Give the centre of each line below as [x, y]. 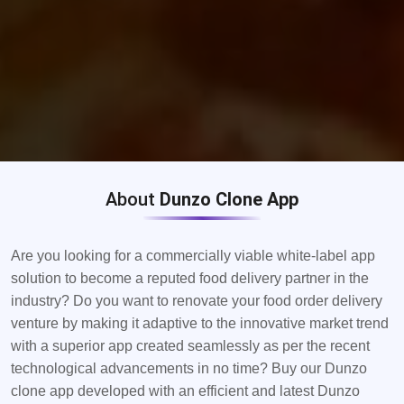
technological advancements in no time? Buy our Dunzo [189, 369]
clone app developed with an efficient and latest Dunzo [185, 391]
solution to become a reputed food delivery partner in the [190, 279]
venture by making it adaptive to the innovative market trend [200, 324]
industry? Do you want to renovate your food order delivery [197, 301]
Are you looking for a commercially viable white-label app [193, 256]
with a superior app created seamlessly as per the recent [190, 346]
